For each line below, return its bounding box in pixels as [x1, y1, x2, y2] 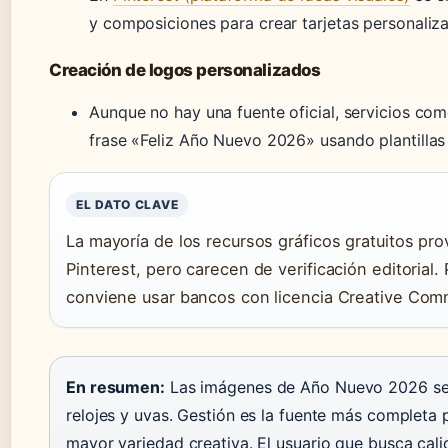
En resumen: [66, 376, 165, 397]
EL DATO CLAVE [76, 196, 179, 212]
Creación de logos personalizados [49, 59, 321, 80]
